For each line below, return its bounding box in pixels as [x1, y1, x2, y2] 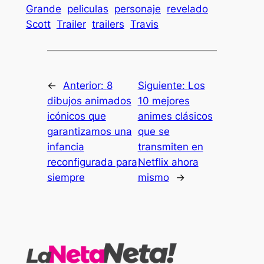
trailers [91, 18, 124, 30]
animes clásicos [137, 110, 213, 122]
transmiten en [137, 140, 203, 153]
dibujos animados [47, 94, 131, 107]
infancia [47, 140, 84, 153]
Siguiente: [137, 79, 188, 91]
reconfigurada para [47, 156, 137, 168]
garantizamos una [47, 125, 132, 137]
